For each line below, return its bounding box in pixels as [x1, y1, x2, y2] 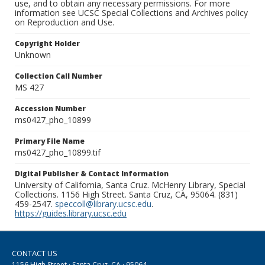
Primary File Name [15, 136, 85, 147]
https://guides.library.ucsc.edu [15, 208, 127, 219]
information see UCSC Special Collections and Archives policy [15, 7, 248, 19]
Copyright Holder [15, 38, 80, 49]
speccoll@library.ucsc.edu [55, 198, 151, 210]
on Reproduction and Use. [15, 17, 114, 28]
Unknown [15, 49, 51, 61]
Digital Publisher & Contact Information [15, 169, 169, 179]
